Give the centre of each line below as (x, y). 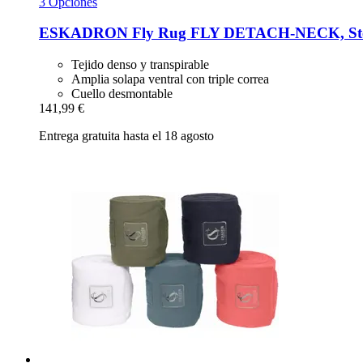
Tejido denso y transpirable (140, 65)
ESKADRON (83, 33)
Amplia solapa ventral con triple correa (170, 79)
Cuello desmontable (122, 94)
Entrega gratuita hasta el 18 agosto (126, 136)
